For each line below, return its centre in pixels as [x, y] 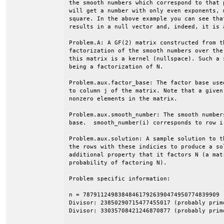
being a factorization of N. [116, 67]
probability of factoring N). [118, 163]
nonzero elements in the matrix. [123, 99]
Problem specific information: [120, 179]
